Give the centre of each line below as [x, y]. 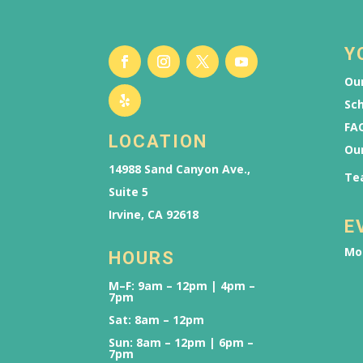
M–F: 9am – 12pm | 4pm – [182, 286]
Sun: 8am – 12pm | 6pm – [181, 343]
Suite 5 [129, 192]
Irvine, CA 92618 [154, 215]
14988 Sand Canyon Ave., [180, 169]
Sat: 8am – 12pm [157, 320]
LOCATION [158, 142]
